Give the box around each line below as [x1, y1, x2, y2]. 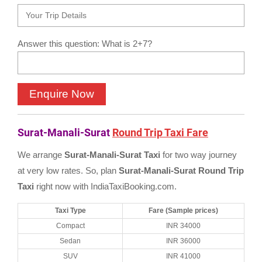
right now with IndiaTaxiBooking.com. [34, 181, 177, 191]
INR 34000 [166, 222, 201, 230]
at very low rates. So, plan [18, 166, 119, 175]
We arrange [18, 150, 64, 160]
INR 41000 [166, 252, 201, 260]
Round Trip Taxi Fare [112, 126, 208, 139]
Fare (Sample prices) [149, 206, 218, 215]
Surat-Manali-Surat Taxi [64, 150, 163, 160]
